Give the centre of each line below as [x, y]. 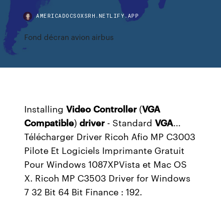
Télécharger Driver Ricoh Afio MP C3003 [110, 136]
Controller [115, 109]
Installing [45, 109]
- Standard [130, 122]
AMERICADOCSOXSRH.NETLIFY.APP [88, 16]
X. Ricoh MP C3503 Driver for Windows [108, 178]
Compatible [49, 122]
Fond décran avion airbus [69, 37]
